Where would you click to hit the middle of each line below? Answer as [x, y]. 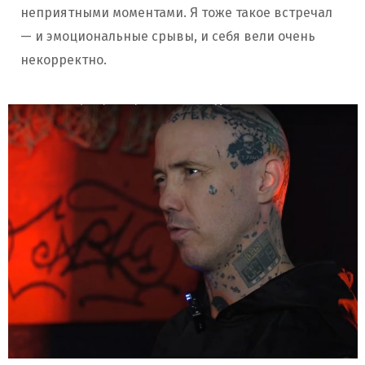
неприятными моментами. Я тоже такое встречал [176, 13]
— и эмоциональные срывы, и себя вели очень [168, 37]
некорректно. [64, 60]
